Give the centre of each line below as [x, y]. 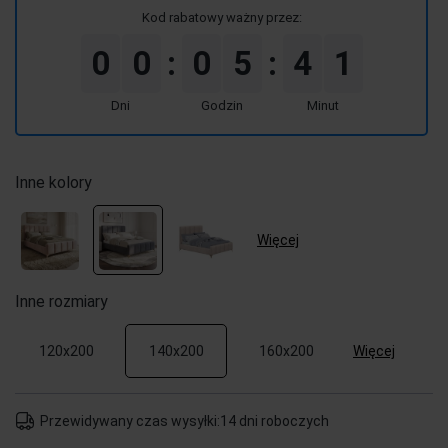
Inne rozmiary [61, 301]
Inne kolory [53, 182]
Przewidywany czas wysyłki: [130, 421]
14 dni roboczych [274, 421]
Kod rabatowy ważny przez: [221, 17]
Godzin [221, 105]
